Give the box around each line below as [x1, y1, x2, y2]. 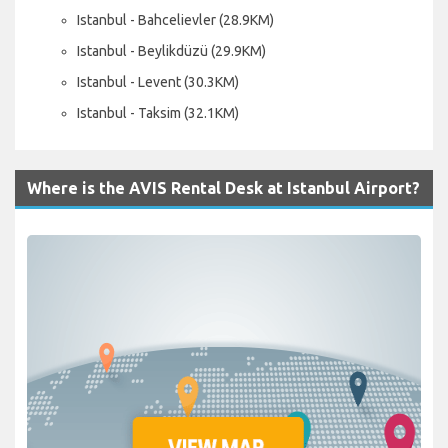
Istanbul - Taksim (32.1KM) [77, 104, 239, 121]
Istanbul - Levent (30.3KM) [77, 73, 239, 90]
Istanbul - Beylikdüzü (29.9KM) [77, 42, 266, 59]
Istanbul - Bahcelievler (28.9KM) [77, 11, 274, 28]
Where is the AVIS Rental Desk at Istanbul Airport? [27, 178, 420, 197]
